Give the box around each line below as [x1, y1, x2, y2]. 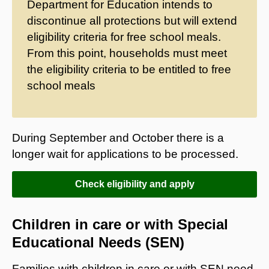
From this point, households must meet [27, 46, 227, 59]
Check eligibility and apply [74, 178, 195, 189]
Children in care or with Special [12, 216, 228, 232]
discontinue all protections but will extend [27, 14, 237, 27]
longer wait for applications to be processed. [12, 147, 238, 160]
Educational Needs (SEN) [12, 234, 184, 250]
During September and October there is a [12, 131, 224, 144]
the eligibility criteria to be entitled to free [27, 62, 231, 76]
